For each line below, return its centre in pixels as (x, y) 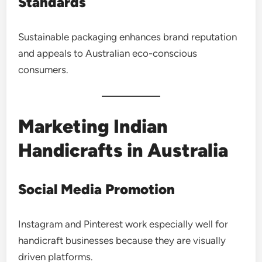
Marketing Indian (93, 126)
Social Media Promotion (97, 189)
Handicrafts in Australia (123, 150)
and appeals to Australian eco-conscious (108, 53)
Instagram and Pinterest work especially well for (123, 224)
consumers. (44, 70)
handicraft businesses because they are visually (122, 240)
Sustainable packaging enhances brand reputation (128, 37)
